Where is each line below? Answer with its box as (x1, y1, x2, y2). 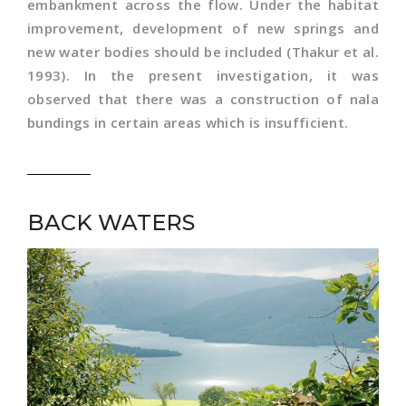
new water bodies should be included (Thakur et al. (27, 43, 379, 61)
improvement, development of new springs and (27, 19, 379, 37)
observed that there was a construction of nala (27, 90, 379, 108)
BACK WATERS (27, 209, 195, 236)
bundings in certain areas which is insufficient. (27, 113, 353, 131)
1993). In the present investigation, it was (27, 66, 379, 84)
